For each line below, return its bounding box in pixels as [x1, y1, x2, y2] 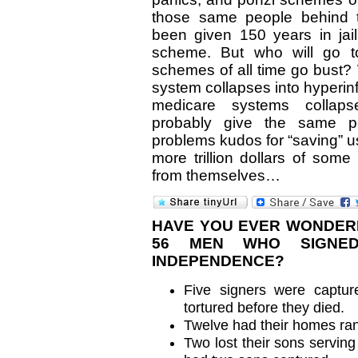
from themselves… [152, 167, 280, 184]
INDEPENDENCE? [152, 253, 284, 269]
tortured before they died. [184, 300, 344, 316]
